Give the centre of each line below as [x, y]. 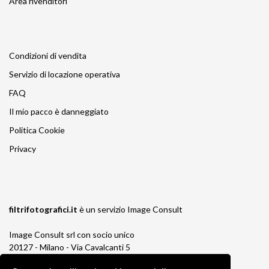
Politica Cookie [37, 130]
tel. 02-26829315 [41, 259]
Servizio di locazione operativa [65, 74]
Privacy [23, 148]
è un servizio [103, 209]
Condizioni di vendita [48, 55]
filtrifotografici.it [44, 209]
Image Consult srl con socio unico [72, 234]
